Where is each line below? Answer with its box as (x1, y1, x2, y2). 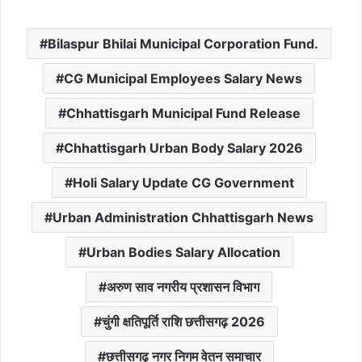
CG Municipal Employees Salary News (64, 69, 302, 86)
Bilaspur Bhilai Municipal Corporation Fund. (48, 35, 318, 52)
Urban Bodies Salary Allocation (86, 243, 280, 260)
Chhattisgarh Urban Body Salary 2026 (63, 139, 303, 156)
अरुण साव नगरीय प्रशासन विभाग (107, 278, 259, 295)
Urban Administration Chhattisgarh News (53, 208, 314, 225)
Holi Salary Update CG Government (72, 174, 294, 191)
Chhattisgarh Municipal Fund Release (65, 104, 301, 121)
